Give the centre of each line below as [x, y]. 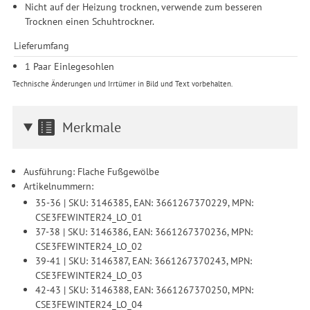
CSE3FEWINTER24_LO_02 [89, 246]
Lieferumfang [41, 46]
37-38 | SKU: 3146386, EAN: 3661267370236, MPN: [144, 231]
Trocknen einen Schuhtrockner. [90, 21]
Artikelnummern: [59, 185]
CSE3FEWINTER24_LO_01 [89, 217]
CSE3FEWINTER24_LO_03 [89, 275]
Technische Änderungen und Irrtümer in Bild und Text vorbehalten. [122, 83]
